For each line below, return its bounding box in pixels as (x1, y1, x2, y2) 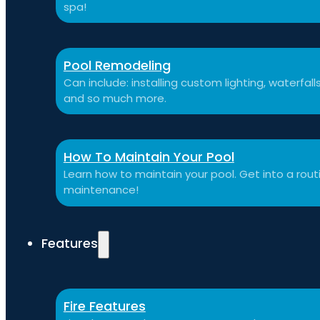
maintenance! (63, 182, 139, 198)
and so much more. (63, 91, 166, 106)
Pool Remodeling (63, 56, 171, 74)
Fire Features (63, 296, 146, 315)
